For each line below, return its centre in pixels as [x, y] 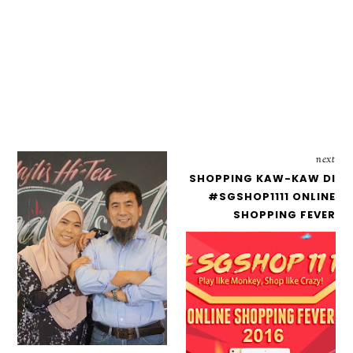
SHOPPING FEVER [284, 215]
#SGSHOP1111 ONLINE [271, 197]
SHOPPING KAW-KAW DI [262, 179]
